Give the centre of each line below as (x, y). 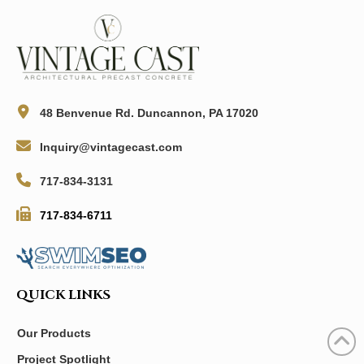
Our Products (54, 333)
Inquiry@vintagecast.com (111, 147)
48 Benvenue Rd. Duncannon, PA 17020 (149, 113)
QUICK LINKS (63, 295)
